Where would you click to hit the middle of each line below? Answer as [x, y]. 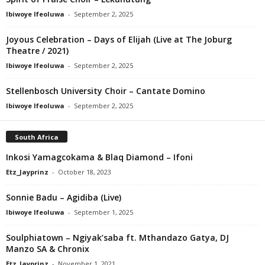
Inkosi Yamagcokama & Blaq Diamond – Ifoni [99, 157]
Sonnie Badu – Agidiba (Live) [64, 197]
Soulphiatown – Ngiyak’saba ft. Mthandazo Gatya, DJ [117, 237]
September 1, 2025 [104, 212]
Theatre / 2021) [37, 50]
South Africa [37, 137]
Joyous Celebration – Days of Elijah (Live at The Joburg [119, 39]
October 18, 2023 [85, 172]
